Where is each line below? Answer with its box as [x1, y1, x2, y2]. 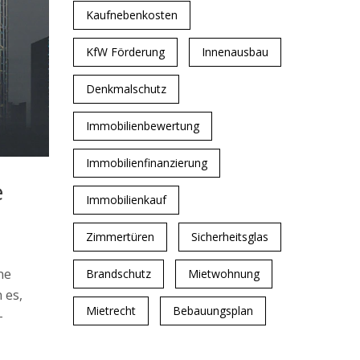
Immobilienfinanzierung [86, 155, 207, 170]
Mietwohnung [188, 266, 260, 281]
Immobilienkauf [86, 192, 166, 207]
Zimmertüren [86, 229, 154, 244]
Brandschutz [86, 266, 151, 281]
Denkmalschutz [86, 81, 166, 96]
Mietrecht [86, 303, 136, 318]
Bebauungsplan [173, 303, 253, 318]
